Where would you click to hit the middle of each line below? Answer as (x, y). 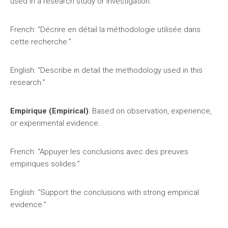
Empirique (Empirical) (49, 111)
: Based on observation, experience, (150, 111)
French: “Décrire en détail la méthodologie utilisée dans (105, 30)
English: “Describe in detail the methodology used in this (106, 70)
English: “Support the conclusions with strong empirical (105, 192)
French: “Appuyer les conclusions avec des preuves (99, 152)
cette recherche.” (41, 42)
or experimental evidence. (55, 123)
